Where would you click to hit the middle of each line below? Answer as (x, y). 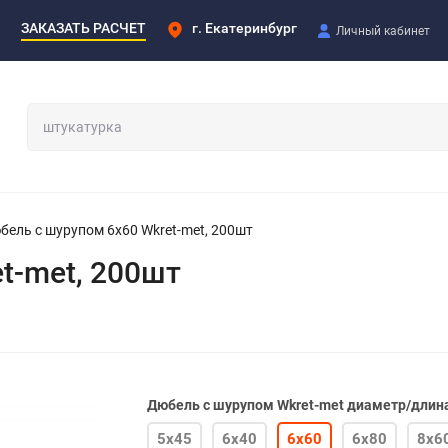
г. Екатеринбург (244, 27)
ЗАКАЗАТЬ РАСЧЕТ (83, 27)
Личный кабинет (383, 30)
